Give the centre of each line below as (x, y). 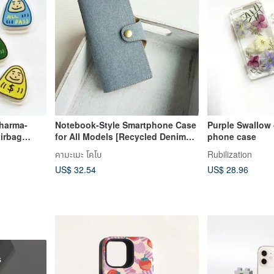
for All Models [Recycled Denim (120, 137)
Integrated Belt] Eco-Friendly (115, 148)
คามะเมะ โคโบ (78, 154)
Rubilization (230, 154)
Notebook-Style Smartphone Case (125, 125)
